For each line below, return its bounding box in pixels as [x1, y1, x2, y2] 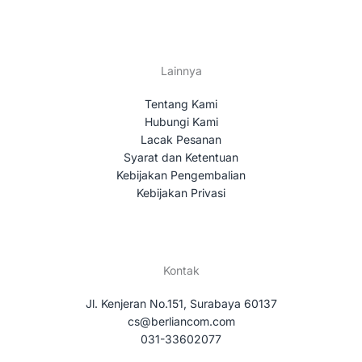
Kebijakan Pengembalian [116, 168, 246, 183]
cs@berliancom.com [127, 314, 235, 329]
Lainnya [160, 63, 202, 78]
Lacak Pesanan [141, 133, 221, 147]
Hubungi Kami [144, 115, 218, 129]
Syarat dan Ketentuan [124, 150, 238, 165]
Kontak [162, 263, 200, 278]
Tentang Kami [145, 97, 217, 112]
